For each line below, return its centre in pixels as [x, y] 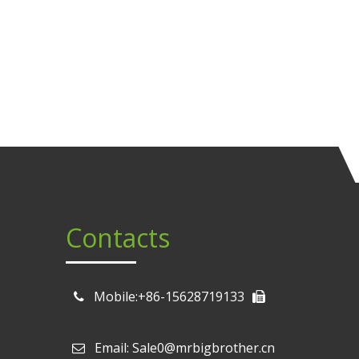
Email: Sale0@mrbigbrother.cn [185, 348]
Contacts [118, 238]
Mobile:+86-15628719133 [169, 296]
